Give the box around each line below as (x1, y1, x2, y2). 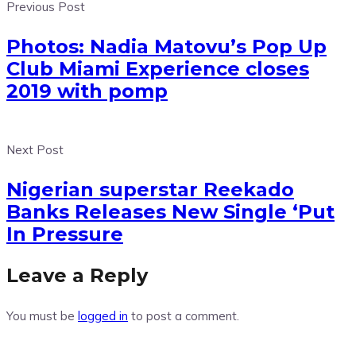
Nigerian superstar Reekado (6, 178, 294, 202)
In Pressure (6, 222, 123, 246)
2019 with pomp (6, 79, 168, 103)
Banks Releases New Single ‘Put (6, 200, 335, 224)
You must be (6, 308, 78, 324)
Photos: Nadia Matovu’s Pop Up (6, 35, 327, 59)
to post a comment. (128, 308, 239, 324)
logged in (78, 308, 128, 324)
